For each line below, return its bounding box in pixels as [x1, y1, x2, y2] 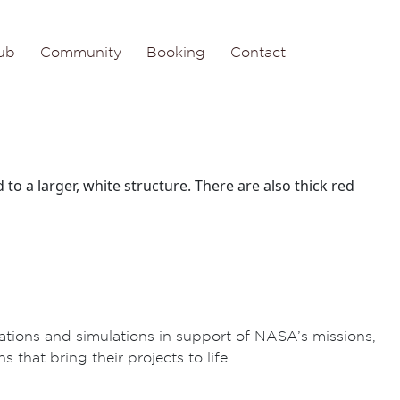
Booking [146, 43, 205, 61]
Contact [230, 43, 286, 61]
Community [40, 43, 121, 61]
